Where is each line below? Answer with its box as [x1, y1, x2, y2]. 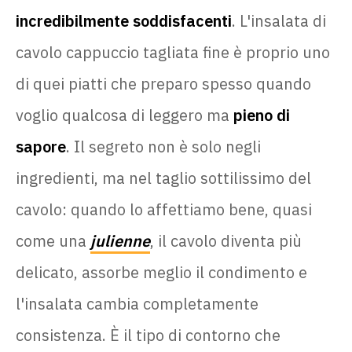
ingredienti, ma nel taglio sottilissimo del [16, 167, 311, 189]
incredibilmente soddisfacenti [16, 9, 232, 31]
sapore [16, 135, 66, 157]
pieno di [233, 104, 290, 126]
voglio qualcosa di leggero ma [16, 104, 233, 126]
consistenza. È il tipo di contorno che [16, 324, 280, 346]
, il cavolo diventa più [150, 229, 302, 251]
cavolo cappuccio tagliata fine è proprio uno [16, 41, 330, 63]
